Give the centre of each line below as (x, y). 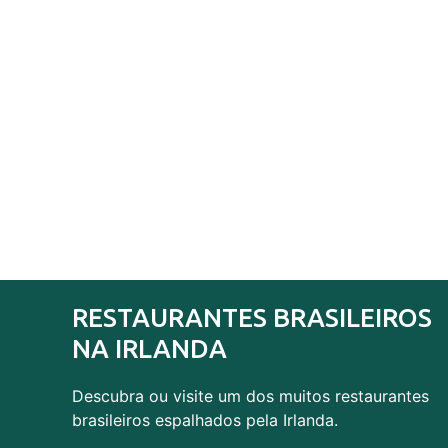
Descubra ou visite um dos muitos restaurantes (250, 395)
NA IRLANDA (149, 348)
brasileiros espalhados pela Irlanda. (205, 419)
